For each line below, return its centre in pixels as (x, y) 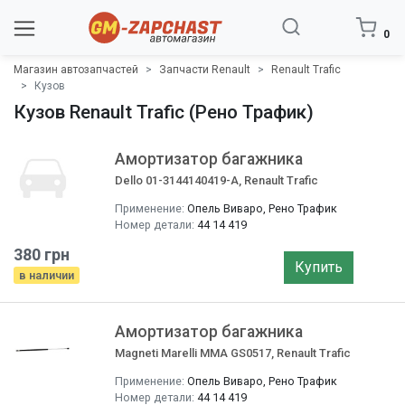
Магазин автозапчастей (76, 70)
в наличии (47, 275)
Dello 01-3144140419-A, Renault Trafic (217, 180)
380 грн (42, 254)
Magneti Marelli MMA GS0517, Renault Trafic (233, 353)
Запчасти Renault (205, 70)
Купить (318, 267)
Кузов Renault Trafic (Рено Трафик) (164, 112)
